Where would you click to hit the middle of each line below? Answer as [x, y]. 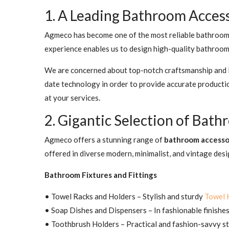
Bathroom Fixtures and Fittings [101, 175]
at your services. [72, 98]
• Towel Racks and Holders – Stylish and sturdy [124, 197]
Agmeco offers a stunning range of [104, 140]
